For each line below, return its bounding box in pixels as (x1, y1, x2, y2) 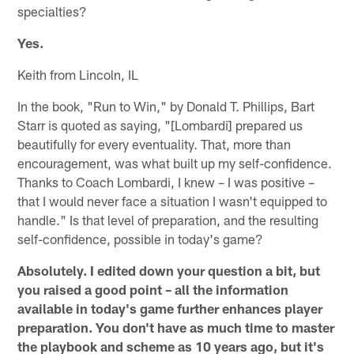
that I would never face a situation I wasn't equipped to (17, 193, 328, 209)
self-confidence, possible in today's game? (17, 231, 264, 247)
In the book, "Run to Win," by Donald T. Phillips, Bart (17, 98, 315, 115)
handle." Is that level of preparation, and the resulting (17, 212, 319, 228)
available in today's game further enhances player (17, 300, 323, 317)
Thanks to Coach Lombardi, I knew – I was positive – (17, 174, 315, 190)
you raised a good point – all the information (17, 281, 289, 298)
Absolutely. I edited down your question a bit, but (17, 262, 321, 279)
